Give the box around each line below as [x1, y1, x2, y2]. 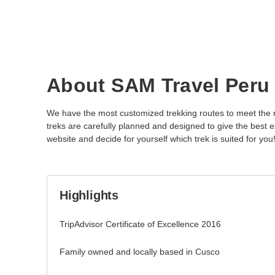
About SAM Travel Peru [47, 74, 270, 96]
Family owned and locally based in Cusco [60, 247, 220, 257]
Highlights [60, 188, 118, 202]
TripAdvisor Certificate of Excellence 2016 [60, 219, 221, 229]
